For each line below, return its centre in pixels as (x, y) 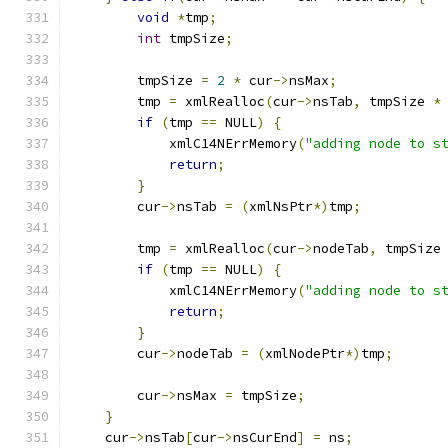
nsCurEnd (265, 437)
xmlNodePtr (305, 353)
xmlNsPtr (281, 206)
